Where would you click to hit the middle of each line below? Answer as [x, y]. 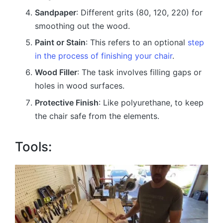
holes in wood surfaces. [80, 86]
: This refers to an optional [137, 43]
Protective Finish [67, 102]
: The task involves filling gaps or [139, 72]
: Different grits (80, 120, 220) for [139, 12]
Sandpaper [56, 12]
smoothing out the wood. [82, 26]
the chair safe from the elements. [97, 116]
